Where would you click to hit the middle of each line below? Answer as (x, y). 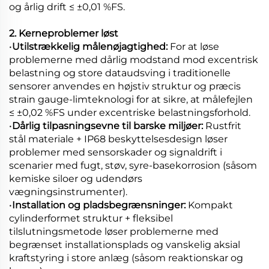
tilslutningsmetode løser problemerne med (114, 231)
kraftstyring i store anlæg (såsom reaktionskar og (126, 258)
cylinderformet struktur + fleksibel (91, 218)
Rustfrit (223, 125)
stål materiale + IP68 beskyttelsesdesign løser (118, 139)
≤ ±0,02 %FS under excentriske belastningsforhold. (130, 112)
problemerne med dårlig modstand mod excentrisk (134, 59)
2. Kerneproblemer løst (64, 33)
